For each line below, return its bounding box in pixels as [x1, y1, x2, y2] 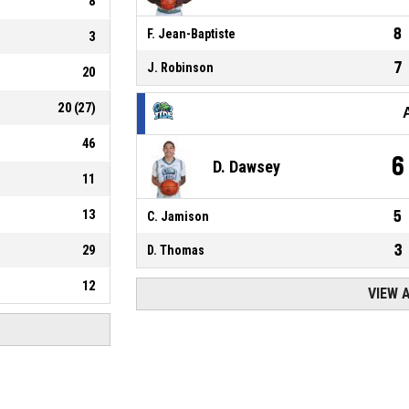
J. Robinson [146, 59, 214, 75]
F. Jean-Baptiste [146, 26, 236, 41]
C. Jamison [146, 208, 209, 224]
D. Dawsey [212, 156, 280, 176]
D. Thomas [146, 242, 204, 257]
